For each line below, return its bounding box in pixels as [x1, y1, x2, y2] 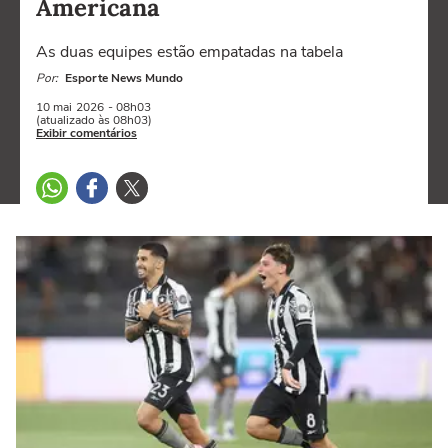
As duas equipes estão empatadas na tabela [36, 41, 343, 63]
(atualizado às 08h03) [36, 112, 152, 128]
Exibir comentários [36, 125, 137, 141]
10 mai [36, 99, 72, 115]
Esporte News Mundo [65, 70, 183, 86]
